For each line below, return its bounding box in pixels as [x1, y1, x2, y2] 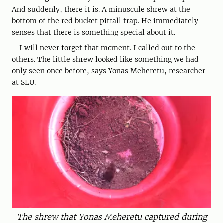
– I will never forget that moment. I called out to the [12, 43, 195, 53]
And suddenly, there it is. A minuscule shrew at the [12, 5, 190, 14]
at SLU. [12, 78, 36, 87]
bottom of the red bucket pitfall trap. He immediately [12, 16, 198, 26]
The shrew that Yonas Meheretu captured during [17, 211, 207, 222]
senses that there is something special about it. [12, 28, 175, 37]
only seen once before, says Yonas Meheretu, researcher [12, 66, 205, 76]
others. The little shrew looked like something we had [12, 55, 199, 64]
